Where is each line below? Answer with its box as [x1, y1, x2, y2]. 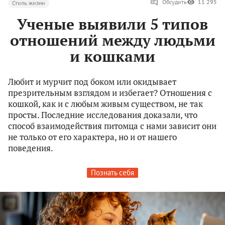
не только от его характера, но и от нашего [8, 131, 177, 143]
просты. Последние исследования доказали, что [8, 109, 197, 121]
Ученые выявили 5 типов [17, 14, 208, 35]
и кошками [70, 46, 155, 67]
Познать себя [91, 168, 134, 178]
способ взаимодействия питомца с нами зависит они [8, 120, 216, 132]
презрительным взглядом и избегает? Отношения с [8, 87, 212, 99]
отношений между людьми [10, 30, 215, 51]
